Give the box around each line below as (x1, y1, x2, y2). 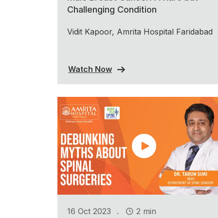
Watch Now (68, 64, 112, 74)
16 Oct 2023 (67, 206, 111, 216)
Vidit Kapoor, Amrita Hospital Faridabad (67, 27, 213, 37)
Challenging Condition (67, 4, 157, 15)
